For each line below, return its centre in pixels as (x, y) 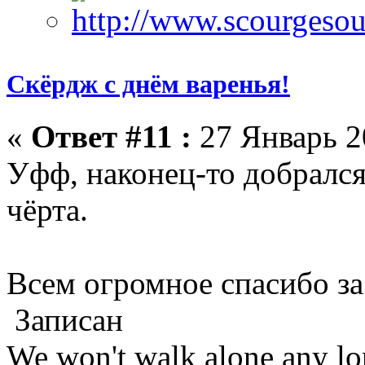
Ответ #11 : (111, 136)
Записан (65, 319)
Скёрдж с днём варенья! (148, 84)
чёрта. (47, 209)
